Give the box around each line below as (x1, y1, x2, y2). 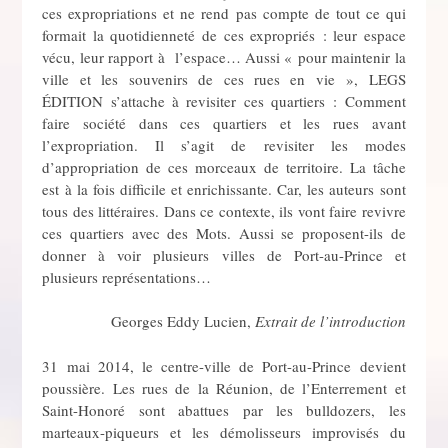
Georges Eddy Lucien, (110, 311, 255, 332)
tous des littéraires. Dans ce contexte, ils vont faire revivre (42, 200, 406, 221)
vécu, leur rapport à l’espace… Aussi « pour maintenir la (42, 46, 406, 67)
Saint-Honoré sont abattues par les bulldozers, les (42, 399, 406, 420)
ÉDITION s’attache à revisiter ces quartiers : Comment (42, 90, 406, 111)
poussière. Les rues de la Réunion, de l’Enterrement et (42, 377, 406, 398)
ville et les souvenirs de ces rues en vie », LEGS (42, 68, 406, 89)
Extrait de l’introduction (254, 311, 406, 332)
